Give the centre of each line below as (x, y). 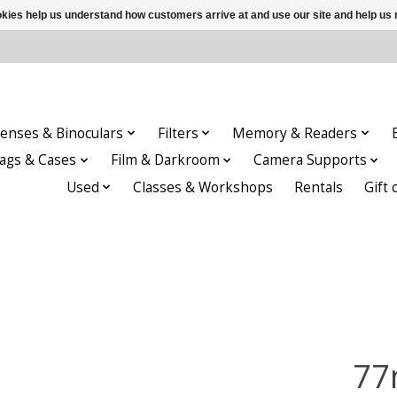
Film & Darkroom (165, 160)
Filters (178, 133)
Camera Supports (311, 160)
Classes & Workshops (203, 187)
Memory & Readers (295, 133)
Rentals (319, 187)
